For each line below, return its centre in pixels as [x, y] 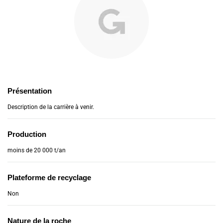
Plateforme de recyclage [49, 177]
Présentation [30, 91]
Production [27, 134]
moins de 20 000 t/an [37, 150]
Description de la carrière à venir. [51, 107]
